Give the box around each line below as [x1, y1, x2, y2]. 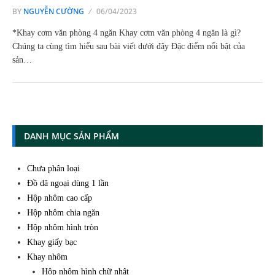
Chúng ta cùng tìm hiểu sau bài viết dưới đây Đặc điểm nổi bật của [12, 42, 245, 51]
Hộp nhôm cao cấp [27, 193, 92, 203]
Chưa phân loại [27, 164, 80, 173]
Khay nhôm [27, 252, 68, 261]
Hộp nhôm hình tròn [27, 223, 98, 232]
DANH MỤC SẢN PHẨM [24, 130, 119, 142]
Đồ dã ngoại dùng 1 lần [27, 179, 109, 188]
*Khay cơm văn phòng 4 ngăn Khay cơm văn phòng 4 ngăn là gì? [12, 28, 241, 37]
